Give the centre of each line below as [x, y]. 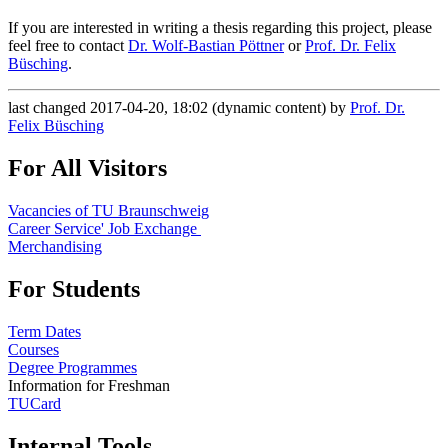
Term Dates [44, 331]
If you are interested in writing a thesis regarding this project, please [220, 28]
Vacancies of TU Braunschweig [108, 211]
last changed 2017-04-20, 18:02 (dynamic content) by [179, 108]
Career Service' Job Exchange [104, 229]
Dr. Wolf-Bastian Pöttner [206, 46]
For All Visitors [87, 168]
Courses [33, 349]
